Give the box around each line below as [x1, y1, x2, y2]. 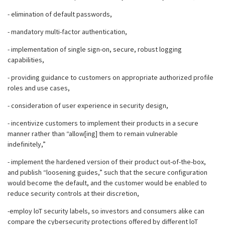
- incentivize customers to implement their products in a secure [8, 119, 198, 128]
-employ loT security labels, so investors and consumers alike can [8, 206, 204, 215]
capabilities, [8, 55, 46, 64]
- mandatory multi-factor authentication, [8, 27, 129, 36]
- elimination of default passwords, [8, 10, 114, 19]
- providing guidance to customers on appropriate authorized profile [8, 73, 213, 82]
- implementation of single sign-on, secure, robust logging [8, 45, 182, 54]
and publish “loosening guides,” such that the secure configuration [8, 168, 207, 177]
